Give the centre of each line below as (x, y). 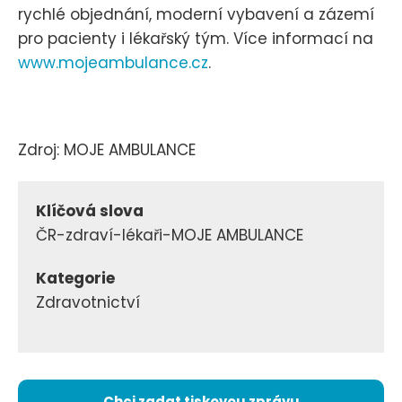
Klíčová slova (90, 211)
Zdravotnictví (88, 303)
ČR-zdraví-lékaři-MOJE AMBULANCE (170, 236)
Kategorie (75, 279)
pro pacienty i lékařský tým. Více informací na (196, 39)
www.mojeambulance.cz (113, 63)
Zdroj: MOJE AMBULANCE (107, 149)
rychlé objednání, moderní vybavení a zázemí (196, 15)
